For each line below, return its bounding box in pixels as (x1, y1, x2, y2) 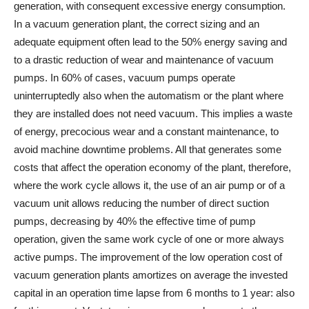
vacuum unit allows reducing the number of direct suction (14, 197, 269, 210)
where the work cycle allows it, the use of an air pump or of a (14, 179, 285, 192)
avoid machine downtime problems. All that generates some (14, 143, 281, 156)
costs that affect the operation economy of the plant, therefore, (14, 161, 291, 174)
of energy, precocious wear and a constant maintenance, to (14, 126, 279, 138)
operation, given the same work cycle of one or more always (14, 233, 284, 246)
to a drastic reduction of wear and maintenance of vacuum (14, 54, 274, 66)
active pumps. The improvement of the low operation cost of (14, 251, 282, 263)
